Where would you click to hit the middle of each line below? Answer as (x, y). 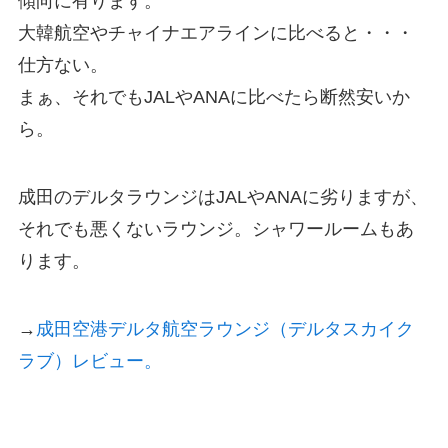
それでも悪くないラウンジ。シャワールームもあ (215, 229)
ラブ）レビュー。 (89, 360)
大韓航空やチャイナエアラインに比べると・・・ (215, 33)
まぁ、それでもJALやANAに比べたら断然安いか (213, 97)
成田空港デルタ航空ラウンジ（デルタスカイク (224, 328)
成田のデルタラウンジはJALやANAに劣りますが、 (222, 197)
